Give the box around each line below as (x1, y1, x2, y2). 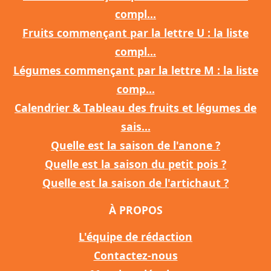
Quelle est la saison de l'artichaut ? (42, 175, 229, 191)
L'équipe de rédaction (79, 229, 192, 244)
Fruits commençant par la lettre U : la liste (22, 25, 249, 41)
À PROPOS (108, 203, 163, 218)
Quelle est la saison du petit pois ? (45, 157, 226, 172)
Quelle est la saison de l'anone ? (51, 138, 220, 153)
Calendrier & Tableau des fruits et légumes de (15, 100, 256, 116)
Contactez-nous (93, 248, 178, 263)
